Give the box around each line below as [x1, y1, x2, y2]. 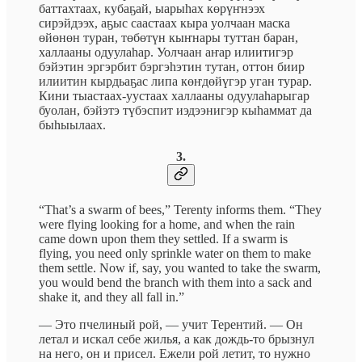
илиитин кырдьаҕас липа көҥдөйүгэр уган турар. [39, 74, 312, 88]
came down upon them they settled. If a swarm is [39, 232, 288, 246]
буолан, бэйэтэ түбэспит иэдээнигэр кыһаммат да [39, 103, 312, 117]
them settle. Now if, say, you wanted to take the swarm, [39, 261, 321, 276]
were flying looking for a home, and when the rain [39, 217, 295, 232]
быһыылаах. [39, 117, 106, 132]
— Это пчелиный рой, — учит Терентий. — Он [39, 318, 303, 332]
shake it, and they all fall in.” [39, 290, 184, 305]
